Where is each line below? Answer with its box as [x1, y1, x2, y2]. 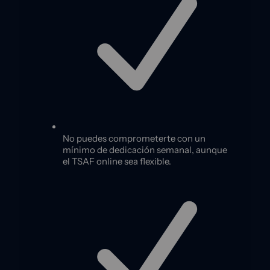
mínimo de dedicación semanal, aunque [63, 143, 227, 155]
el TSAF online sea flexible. [63, 155, 171, 167]
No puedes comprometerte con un [63, 132, 206, 144]
